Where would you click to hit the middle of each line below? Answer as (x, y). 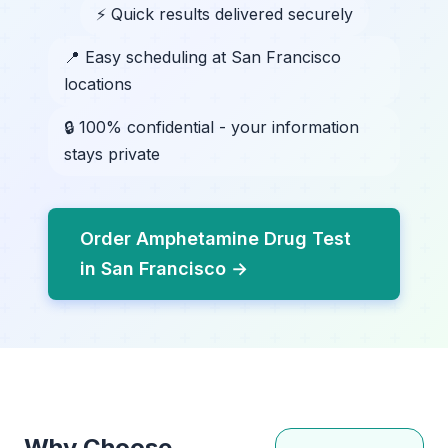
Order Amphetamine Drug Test (215, 238)
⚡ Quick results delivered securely (224, 14)
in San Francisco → (164, 268)
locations (98, 84)
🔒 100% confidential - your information (211, 127)
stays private (112, 154)
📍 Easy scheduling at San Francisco (202, 57)
